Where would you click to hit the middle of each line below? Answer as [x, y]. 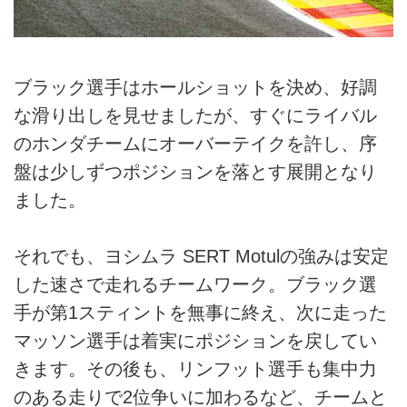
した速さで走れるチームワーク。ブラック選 [195, 284]
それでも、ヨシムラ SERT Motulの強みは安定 [201, 256]
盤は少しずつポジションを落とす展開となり [195, 171]
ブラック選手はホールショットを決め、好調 [195, 87]
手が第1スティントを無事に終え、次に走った [200, 312]
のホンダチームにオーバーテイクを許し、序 [195, 143]
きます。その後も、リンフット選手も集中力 [195, 368]
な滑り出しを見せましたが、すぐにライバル [195, 115]
